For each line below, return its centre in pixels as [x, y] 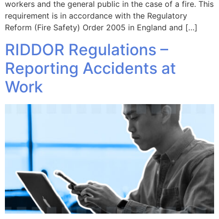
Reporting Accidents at [90, 68]
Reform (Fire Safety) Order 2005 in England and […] [101, 28]
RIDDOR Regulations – [87, 49]
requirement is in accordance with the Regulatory [96, 16]
